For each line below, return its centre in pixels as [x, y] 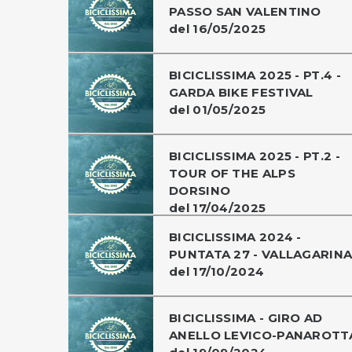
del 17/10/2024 [217, 271]
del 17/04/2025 [218, 207]
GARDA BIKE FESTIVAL [241, 92]
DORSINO [200, 190]
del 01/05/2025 [218, 109]
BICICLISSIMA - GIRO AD [246, 317]
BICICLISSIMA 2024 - [235, 236]
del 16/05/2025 [218, 28]
